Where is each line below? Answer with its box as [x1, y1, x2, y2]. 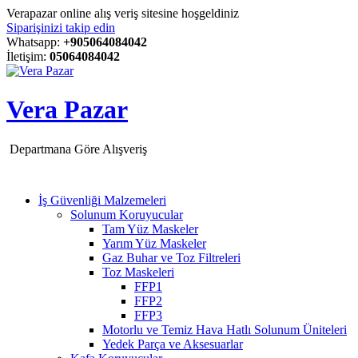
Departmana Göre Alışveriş [10, 141, 147, 156]
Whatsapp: [6, 35, 63, 49]
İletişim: [6, 50, 50, 63]
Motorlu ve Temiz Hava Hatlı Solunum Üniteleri [102, 322, 347, 336]
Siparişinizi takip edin [6, 21, 115, 34]
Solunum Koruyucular [70, 207, 183, 221]
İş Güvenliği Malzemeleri [38, 193, 166, 207]
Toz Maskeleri [102, 265, 174, 279]
